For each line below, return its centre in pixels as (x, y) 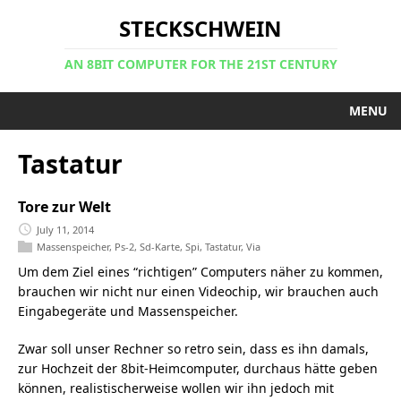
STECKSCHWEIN (200, 28)
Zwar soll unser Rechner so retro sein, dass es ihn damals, (193, 349)
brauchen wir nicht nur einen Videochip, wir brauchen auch (198, 292)
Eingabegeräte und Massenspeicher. (128, 311)
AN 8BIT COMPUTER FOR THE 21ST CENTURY (200, 64)
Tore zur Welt (64, 207)
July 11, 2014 (65, 229)
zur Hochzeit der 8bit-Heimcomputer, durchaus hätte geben (198, 369)
